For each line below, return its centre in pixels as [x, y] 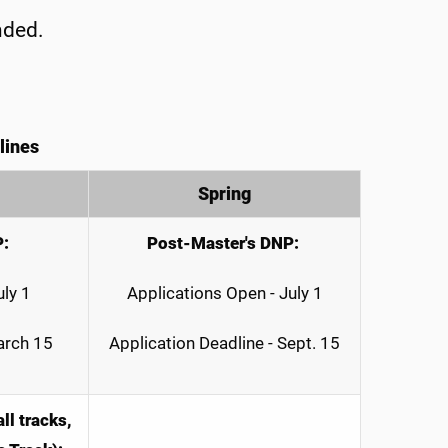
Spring [224, 194]
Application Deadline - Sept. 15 [224, 343]
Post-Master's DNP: [222, 243]
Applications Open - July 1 [224, 293]
